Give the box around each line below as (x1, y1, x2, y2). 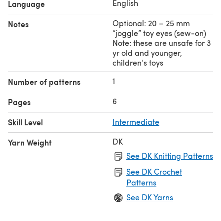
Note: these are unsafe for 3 (112, 37, 211, 48)
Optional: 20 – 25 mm (112, 17, 190, 28)
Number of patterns (8, 75, 80, 87)
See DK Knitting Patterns (126, 150, 213, 161)
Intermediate (112, 116, 159, 127)
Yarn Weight (8, 136, 52, 148)
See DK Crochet (126, 166, 182, 177)
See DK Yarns (126, 191, 173, 202)
